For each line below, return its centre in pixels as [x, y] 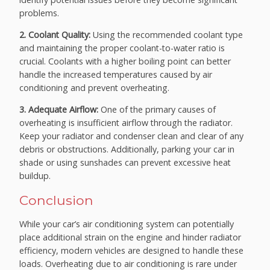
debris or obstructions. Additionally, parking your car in [127, 149]
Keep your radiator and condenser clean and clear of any [132, 136]
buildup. [35, 176]
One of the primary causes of [157, 110]
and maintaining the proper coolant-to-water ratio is [122, 48]
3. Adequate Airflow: [59, 110]
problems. [39, 13]
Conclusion [57, 200]
